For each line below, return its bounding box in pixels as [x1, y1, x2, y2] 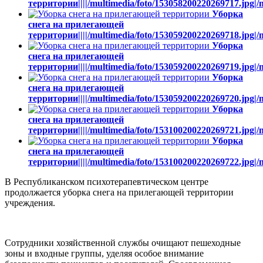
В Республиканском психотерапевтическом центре [5, 176, 208, 187]
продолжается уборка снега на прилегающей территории [5, 187, 234, 197]
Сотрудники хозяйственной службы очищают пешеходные [5, 237, 241, 248]
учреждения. [5, 197, 55, 208]
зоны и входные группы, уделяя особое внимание [5, 248, 204, 258]
